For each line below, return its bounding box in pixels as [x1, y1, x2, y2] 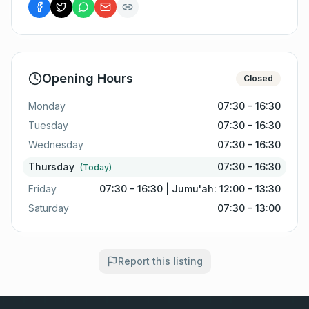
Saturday [28, 202, 69, 214]
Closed [243, 73, 273, 83]
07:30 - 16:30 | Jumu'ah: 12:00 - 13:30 [99, 183, 281, 195]
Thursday [28, 161, 74, 172]
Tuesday [28, 119, 68, 131]
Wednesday [28, 139, 83, 150]
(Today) [80, 162, 112, 172]
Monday [28, 100, 66, 112]
